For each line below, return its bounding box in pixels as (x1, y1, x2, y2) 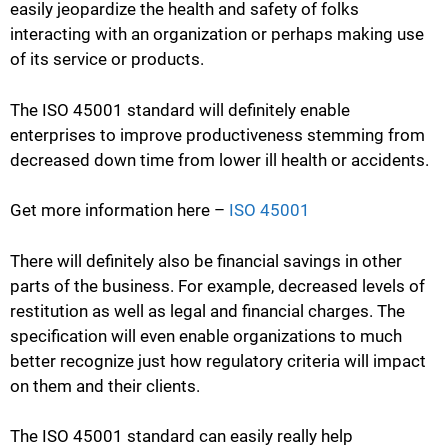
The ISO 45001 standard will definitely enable (10, 99, 350, 120)
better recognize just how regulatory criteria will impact (10, 350, 426, 371)
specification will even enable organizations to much (10, 325, 402, 346)
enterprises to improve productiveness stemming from (10, 124, 425, 145)
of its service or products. (10, 49, 204, 70)
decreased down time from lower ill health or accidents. (10, 149, 429, 170)
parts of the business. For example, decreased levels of (10, 275, 425, 296)
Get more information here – (10, 200, 229, 221)
